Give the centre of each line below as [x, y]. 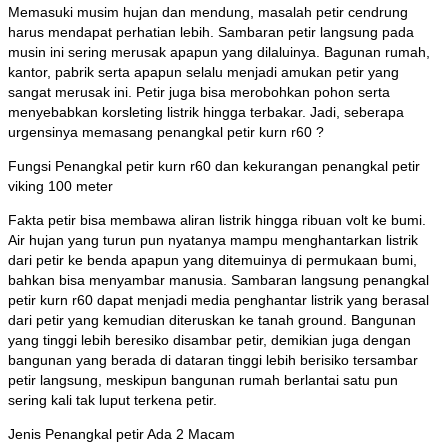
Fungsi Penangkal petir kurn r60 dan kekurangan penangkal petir [214, 166]
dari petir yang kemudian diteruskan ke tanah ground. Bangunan [212, 320]
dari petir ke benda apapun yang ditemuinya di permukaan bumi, [212, 260]
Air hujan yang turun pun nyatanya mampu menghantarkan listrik [213, 240]
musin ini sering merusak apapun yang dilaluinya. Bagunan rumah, [219, 52]
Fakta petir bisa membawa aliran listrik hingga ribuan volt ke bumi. [217, 220]
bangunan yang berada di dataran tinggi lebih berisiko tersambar [213, 360]
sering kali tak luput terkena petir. [112, 400]
